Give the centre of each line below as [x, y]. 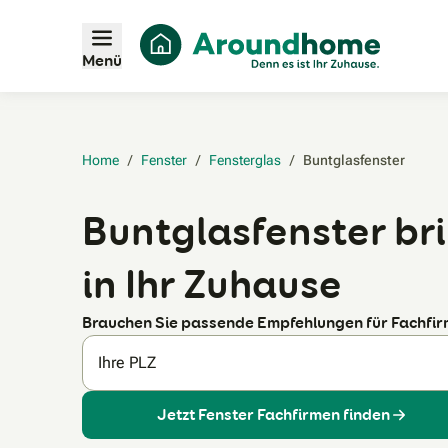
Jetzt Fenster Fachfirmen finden [273, 415]
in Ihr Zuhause [212, 284]
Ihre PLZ [127, 362]
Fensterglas [245, 159]
